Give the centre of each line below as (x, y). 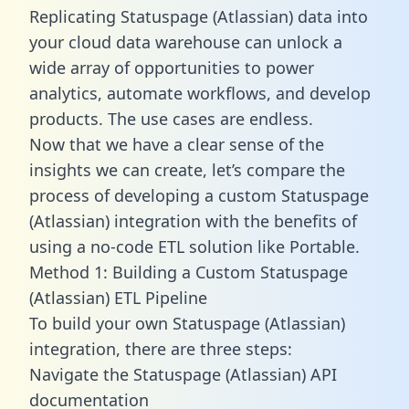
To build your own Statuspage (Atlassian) (187, 323)
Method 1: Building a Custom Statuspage (189, 272)
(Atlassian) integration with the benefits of (193, 220)
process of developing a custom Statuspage (199, 195)
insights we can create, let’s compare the (187, 169)
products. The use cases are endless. (171, 118)
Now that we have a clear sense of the (177, 144)
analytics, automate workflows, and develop (200, 93)
